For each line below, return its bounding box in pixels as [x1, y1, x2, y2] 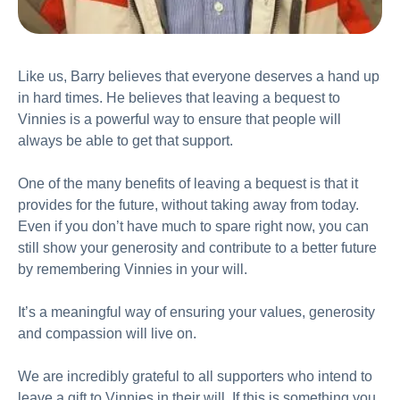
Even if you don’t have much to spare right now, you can [18, 218, 369, 234]
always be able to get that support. [18, 132, 233, 148]
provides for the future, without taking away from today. [18, 196, 359, 212]
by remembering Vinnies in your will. [18, 261, 247, 277]
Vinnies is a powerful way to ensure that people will [18, 111, 341, 127]
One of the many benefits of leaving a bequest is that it [18, 175, 358, 191]
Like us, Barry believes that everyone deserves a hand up [18, 68, 379, 84]
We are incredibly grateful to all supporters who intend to [18, 368, 372, 384]
